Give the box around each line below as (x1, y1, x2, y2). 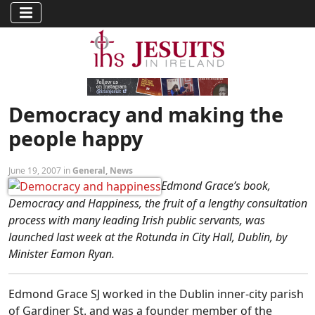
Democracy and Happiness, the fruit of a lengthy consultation (8, 195, 307, 212)
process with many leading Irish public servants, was (8, 212, 265, 229)
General (72, 164, 105, 176)
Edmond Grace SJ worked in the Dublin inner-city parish (8, 286, 304, 302)
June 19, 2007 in (8, 164, 72, 176)
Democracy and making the (8, 100, 283, 128)
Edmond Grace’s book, (161, 177, 271, 193)
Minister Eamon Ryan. (8, 246, 115, 262)
